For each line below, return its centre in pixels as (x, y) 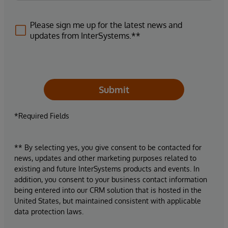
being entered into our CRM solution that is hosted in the (108, 190)
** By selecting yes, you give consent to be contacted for (108, 148)
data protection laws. (49, 212)
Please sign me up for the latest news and (106, 25)
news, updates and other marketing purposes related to (105, 158)
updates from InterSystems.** (85, 36)
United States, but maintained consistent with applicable (108, 201)
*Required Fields (42, 116)
